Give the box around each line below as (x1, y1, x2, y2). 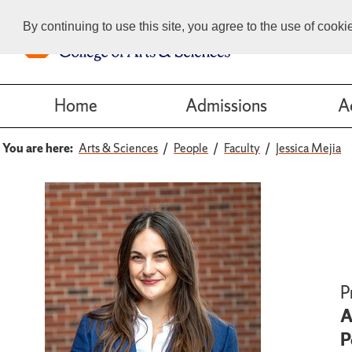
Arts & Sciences (79, 140, 159, 156)
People (174, 140, 209, 156)
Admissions (185, 94, 267, 118)
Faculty (224, 140, 261, 156)
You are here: (2, 140, 74, 156)
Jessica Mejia (276, 140, 342, 156)
